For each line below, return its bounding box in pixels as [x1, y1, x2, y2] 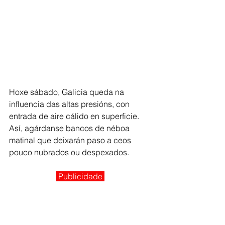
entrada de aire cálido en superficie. [9, 110, 141, 121]
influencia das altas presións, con [9, 98, 132, 109]
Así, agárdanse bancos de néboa [9, 123, 132, 133]
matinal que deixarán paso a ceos [9, 135, 133, 145]
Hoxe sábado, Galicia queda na [9, 86, 126, 97]
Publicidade [58, 171, 104, 181]
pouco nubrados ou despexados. [9, 147, 131, 157]
